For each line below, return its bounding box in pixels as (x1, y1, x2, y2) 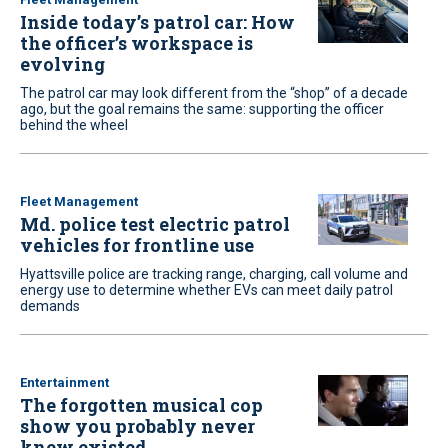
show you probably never (20, 414, 255, 438)
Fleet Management (20, 194, 138, 209)
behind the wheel (20, 117, 128, 133)
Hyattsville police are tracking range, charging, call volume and (20, 266, 408, 282)
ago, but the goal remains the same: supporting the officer (20, 101, 384, 117)
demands (20, 298, 80, 314)
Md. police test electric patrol (20, 212, 290, 236)
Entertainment (20, 375, 109, 390)
